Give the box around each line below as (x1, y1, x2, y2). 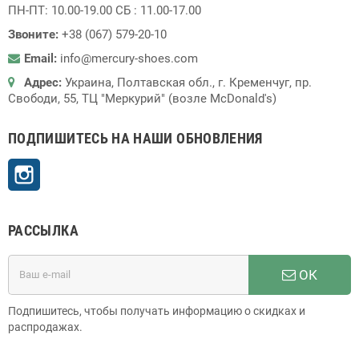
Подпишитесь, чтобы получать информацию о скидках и (8, 304, 305, 317)
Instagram (40, 159, 94, 174)
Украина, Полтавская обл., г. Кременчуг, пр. (62, 75, 312, 90)
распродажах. (8, 320, 83, 333)
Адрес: (24, 75, 62, 90)
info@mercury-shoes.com (60, 50, 198, 66)
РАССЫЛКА (8, 221, 79, 239)
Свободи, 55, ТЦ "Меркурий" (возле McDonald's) (8, 91, 276, 106)
